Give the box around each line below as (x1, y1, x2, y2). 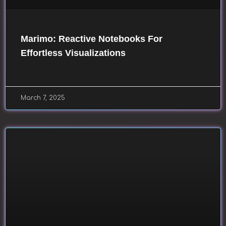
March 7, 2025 (21, 94, 65, 101)
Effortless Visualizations (21, 48, 126, 58)
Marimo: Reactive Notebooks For (21, 34, 162, 44)
